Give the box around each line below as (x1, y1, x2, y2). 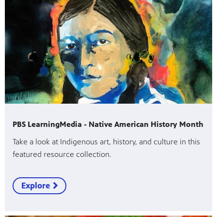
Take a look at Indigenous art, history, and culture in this (13, 137, 200, 146)
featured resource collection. (13, 149, 111, 159)
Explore (21, 180, 50, 190)
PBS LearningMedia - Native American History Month (13, 119, 203, 129)
